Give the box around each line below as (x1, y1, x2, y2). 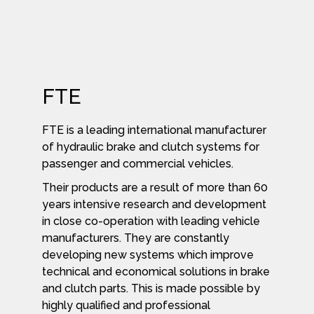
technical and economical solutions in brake (42, 265, 270, 279)
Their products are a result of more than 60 (42, 181, 268, 195)
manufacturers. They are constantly (42, 231, 229, 245)
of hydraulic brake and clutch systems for (42, 140, 259, 154)
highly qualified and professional (42, 299, 210, 313)
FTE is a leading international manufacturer (42, 123, 266, 137)
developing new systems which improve (42, 248, 254, 262)
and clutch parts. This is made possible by (42, 282, 260, 296)
